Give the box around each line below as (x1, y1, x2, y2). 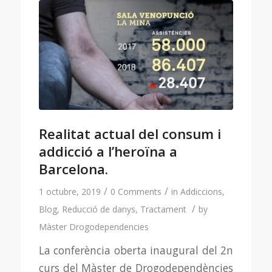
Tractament (140, 203, 186, 216)
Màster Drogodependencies (38, 221, 149, 233)
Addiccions (180, 186, 222, 198)
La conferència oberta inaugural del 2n (38, 243, 234, 257)
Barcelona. (38, 160, 108, 179)
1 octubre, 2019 (38, 186, 101, 198)
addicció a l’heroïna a (38, 142, 177, 161)
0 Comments (110, 186, 161, 198)
